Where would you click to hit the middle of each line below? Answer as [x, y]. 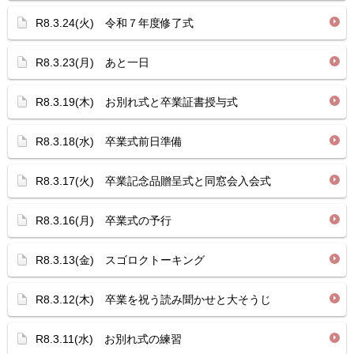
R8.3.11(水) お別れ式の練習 [109, 339]
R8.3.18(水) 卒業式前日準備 [109, 141]
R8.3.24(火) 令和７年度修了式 [115, 23]
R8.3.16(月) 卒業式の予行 [104, 220]
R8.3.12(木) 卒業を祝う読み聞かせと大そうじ [153, 299]
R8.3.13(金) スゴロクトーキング [120, 260]
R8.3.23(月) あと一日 [92, 62]
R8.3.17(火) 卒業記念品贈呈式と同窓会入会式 [153, 181]
